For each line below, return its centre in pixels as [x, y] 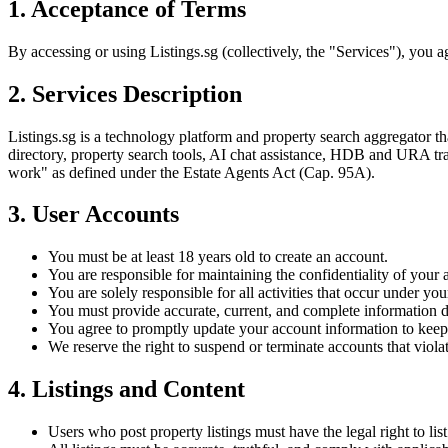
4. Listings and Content [126, 389]
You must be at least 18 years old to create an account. [218, 257]
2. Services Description [125, 93]
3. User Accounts [93, 214]
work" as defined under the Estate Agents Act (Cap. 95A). [191, 172]
